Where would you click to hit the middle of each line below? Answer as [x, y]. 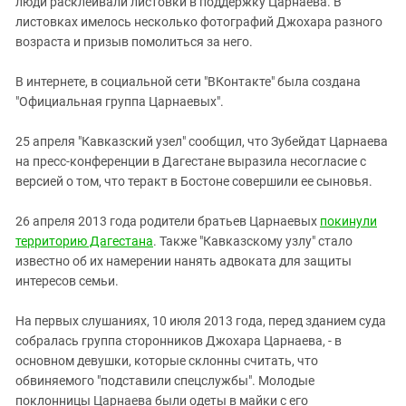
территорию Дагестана [84, 241]
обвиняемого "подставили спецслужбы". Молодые [165, 380]
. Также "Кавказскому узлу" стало [253, 241]
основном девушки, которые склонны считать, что [167, 360]
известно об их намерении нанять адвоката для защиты [184, 261]
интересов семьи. [67, 280]
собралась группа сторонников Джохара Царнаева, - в [179, 340]
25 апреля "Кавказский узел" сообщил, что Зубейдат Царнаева [202, 141]
